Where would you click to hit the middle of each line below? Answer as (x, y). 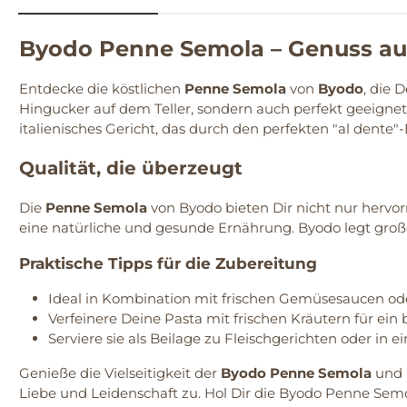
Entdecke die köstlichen (102, 89)
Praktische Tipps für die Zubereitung (168, 264)
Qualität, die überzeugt (131, 169)
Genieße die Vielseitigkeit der (120, 373)
